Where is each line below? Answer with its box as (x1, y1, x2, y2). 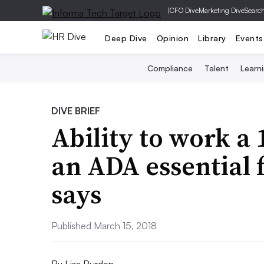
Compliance (147, 63, 193, 73)
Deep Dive (105, 32, 147, 43)
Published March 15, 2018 (51, 220, 157, 232)
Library (198, 32, 226, 43)
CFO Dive (170, 6, 199, 15)
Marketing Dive (199, 6, 245, 15)
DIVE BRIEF (51, 105, 100, 117)
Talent (204, 63, 229, 73)
